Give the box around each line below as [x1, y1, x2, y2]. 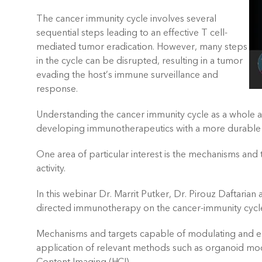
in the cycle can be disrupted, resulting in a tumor [36, 54, 243, 67]
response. [36, 82, 78, 95]
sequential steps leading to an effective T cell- [36, 26, 227, 39]
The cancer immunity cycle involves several [36, 12, 216, 25]
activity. [36, 162, 65, 175]
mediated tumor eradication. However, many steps [36, 40, 247, 53]
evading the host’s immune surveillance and [36, 68, 218, 81]
